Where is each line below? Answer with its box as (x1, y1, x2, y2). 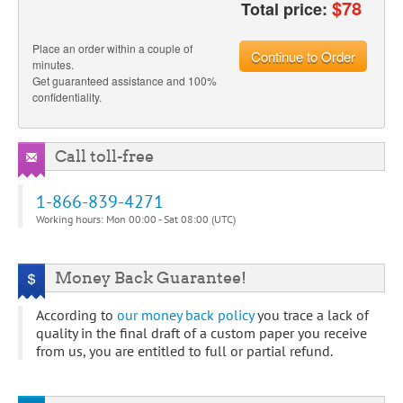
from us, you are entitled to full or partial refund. (36, 341, 333, 360)
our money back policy (117, 305, 254, 324)
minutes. (32, 56, 74, 72)
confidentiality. (32, 88, 102, 104)
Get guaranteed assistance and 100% (32, 72, 217, 88)
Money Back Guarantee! (55, 267, 246, 287)
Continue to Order (251, 46, 355, 66)
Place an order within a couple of (32, 40, 193, 56)
